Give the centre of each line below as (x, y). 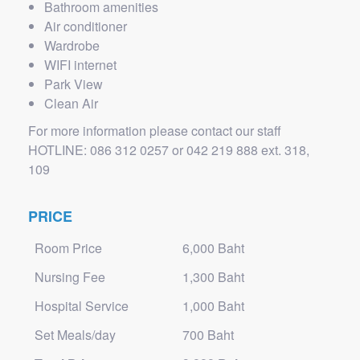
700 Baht (208, 335)
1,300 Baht (213, 277)
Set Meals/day (75, 335)
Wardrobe (72, 45)
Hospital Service (82, 306)
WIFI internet (80, 65)
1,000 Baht (213, 306)
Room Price (68, 248)
